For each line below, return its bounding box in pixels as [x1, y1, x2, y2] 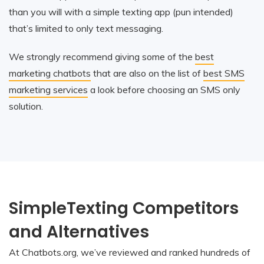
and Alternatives [9, 220, 149, 243]
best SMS [203, 67, 245, 79]
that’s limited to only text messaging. [9, 22, 163, 34]
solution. [9, 100, 43, 112]
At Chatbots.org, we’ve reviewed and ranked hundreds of [9, 246, 250, 258]
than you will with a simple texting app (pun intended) [9, 5, 233, 18]
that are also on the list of [91, 67, 203, 79]
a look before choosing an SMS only [88, 83, 240, 95]
